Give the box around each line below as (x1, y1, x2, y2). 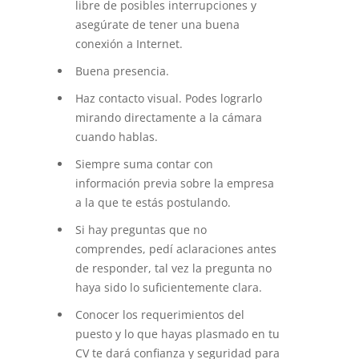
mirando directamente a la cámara (75, 110, 262, 126)
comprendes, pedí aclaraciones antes (75, 241, 276, 257)
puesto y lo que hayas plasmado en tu (75, 326, 280, 342)
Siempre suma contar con (75, 156, 213, 172)
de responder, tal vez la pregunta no (75, 260, 272, 276)
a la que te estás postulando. (75, 195, 231, 211)
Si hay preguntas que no (75, 222, 207, 238)
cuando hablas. (75, 129, 158, 145)
